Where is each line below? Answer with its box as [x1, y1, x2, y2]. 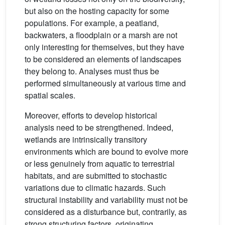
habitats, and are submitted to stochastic [25, 170, 167, 182]
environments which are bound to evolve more [25, 146, 188, 158]
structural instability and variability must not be [25, 194, 188, 206]
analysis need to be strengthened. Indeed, [25, 122, 173, 134]
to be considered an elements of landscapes [25, 53, 181, 65]
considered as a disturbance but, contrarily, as [25, 206, 187, 218]
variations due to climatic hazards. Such [25, 182, 166, 194]
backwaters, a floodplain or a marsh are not [25, 29, 177, 41]
